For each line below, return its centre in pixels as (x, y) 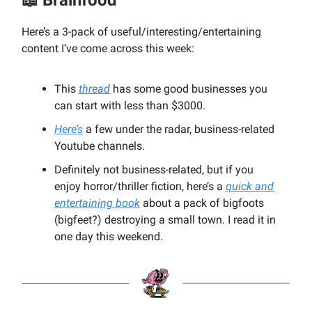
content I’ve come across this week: (108, 48)
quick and (250, 186)
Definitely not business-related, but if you (154, 169)
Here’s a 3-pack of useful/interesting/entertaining (141, 31)
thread (94, 88)
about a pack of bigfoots (202, 203)
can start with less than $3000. (130, 105)
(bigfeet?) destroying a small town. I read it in (165, 219)
